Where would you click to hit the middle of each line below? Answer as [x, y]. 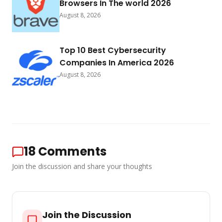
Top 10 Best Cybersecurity [113, 51]
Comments [72, 152]
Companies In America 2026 [117, 63]
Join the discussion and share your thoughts [82, 166]
